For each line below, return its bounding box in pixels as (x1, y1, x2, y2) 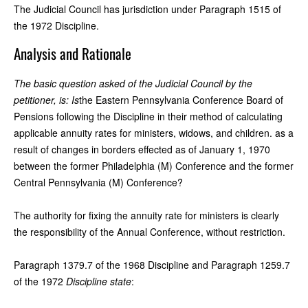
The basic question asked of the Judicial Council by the (14, 76, 252, 90)
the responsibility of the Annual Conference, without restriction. (14, 224, 285, 239)
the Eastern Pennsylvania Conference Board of (79, 92, 283, 107)
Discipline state (66, 274, 131, 288)
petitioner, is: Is (14, 92, 79, 107)
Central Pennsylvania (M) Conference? (14, 175, 183, 189)
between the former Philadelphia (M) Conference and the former (14, 158, 294, 173)
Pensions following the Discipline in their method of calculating (14, 109, 283, 123)
